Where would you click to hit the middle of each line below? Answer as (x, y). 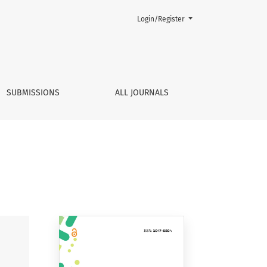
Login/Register (162, 19)
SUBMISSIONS (33, 93)
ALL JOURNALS (142, 93)
